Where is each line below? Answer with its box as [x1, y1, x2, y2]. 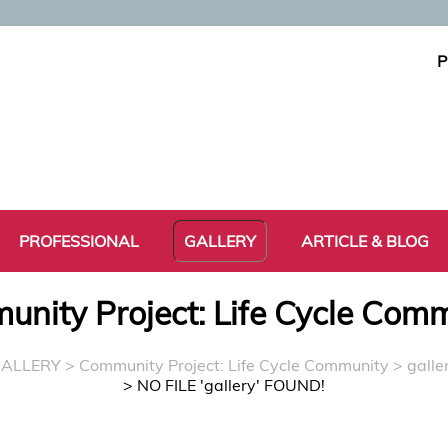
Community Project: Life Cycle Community [78, 354, 389, 375]
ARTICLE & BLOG [301, 231, 429, 251]
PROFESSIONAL [19, 231, 139, 251]
